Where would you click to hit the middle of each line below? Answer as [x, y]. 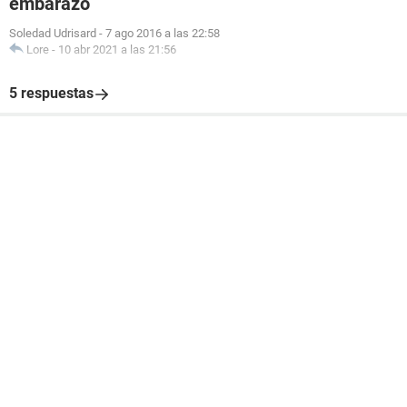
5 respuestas [51, 93]
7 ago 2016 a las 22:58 [163, 33]
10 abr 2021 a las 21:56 [117, 49]
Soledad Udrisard [53, 33]
